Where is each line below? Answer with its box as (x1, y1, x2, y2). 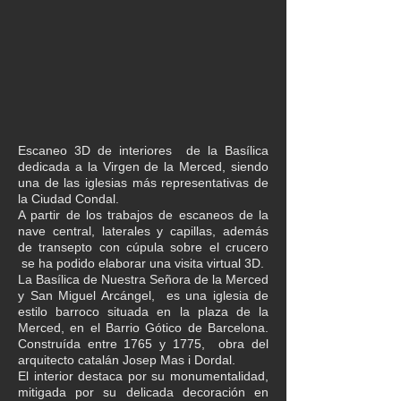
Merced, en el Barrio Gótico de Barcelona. (18, 320, 269, 335)
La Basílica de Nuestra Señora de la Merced (18, 272, 269, 286)
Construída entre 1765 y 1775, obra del (18, 337, 269, 351)
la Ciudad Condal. (18, 192, 119, 206)
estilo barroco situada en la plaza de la (18, 304, 269, 319)
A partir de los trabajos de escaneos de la (18, 208, 269, 222)
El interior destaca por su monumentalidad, (18, 369, 269, 383)
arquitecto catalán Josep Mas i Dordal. (18, 353, 239, 367)
